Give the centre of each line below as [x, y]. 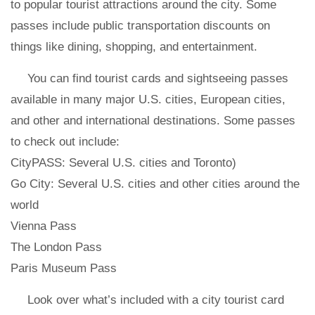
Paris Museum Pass [64, 268]
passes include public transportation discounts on [140, 26]
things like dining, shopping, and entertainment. [136, 47]
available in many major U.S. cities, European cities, [148, 99]
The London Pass [56, 247]
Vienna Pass [44, 226]
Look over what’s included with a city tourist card [156, 300]
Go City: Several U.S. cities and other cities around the [155, 184]
